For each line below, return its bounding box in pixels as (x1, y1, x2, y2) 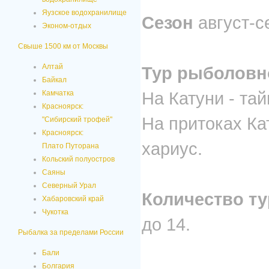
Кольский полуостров (42, 155, 115, 163)
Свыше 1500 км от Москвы (18, 42, 108, 50)
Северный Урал (42, 181, 96, 190)
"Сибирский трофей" (42, 115, 112, 124)
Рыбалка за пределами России (18, 228, 124, 237)
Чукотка (42, 208, 68, 216)
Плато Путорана (42, 142, 99, 150)
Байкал (42, 76, 67, 84)
